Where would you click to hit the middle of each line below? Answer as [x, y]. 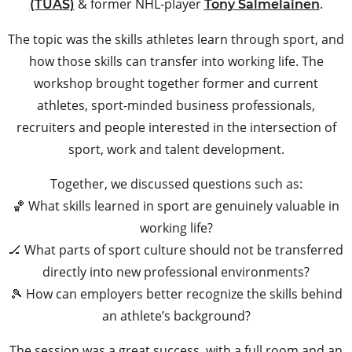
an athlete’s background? [176, 316]
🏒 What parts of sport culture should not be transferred [176, 250]
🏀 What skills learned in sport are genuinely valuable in [176, 206]
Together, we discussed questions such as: [176, 184]
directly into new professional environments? [176, 272]
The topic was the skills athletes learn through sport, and [176, 40]
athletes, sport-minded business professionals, [176, 106]
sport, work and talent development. [176, 150]
